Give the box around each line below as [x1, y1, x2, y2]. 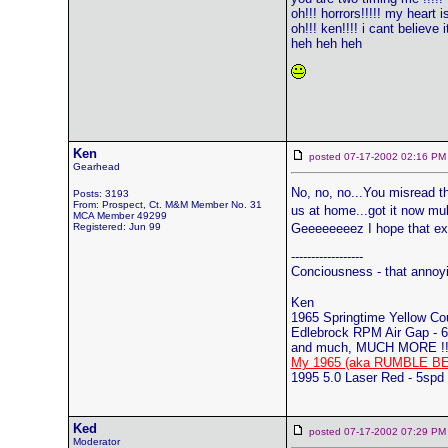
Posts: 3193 [72, 188, 129, 199]
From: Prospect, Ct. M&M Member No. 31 [72, 199, 262, 210]
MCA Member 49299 [72, 210, 167, 221]
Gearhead [72, 161, 120, 172]
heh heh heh [290, 36, 362, 51]
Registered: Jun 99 [72, 221, 161, 232]
